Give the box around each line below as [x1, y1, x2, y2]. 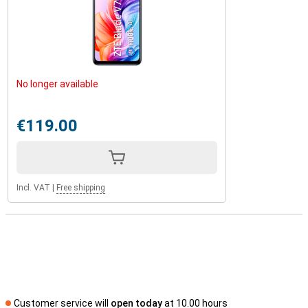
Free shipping [56, 183, 105, 192]
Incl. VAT [16, 183, 50, 192]
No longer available [16, 78, 98, 89]
